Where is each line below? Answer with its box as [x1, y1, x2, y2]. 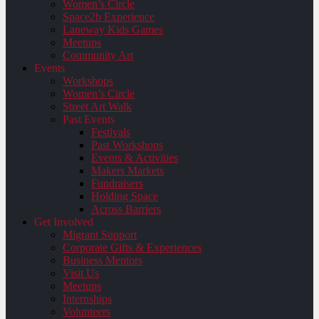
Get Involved [34, 216, 93, 228]
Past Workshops [91, 139, 163, 151]
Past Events [63, 113, 115, 125]
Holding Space [91, 190, 158, 202]
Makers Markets [91, 164, 164, 177]
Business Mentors [63, 254, 142, 266]
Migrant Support [63, 229, 137, 241]
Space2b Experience [63, 11, 155, 23]
